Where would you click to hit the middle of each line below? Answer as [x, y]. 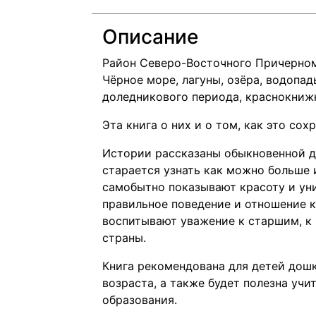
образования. [140, 299]
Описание [150, 36]
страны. [124, 237]
